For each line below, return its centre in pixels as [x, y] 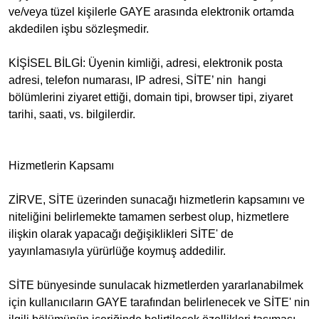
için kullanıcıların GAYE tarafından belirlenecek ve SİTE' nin [159, 302]
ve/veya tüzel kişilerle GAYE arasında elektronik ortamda [151, 12]
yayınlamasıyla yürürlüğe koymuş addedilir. [117, 251]
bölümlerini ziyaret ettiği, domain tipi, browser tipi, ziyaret [151, 97]
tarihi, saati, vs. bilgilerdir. [72, 114]
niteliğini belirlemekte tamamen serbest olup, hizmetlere [149, 217]
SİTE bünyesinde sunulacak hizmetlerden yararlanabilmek [156, 285]
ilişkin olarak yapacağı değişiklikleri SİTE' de [121, 234]
